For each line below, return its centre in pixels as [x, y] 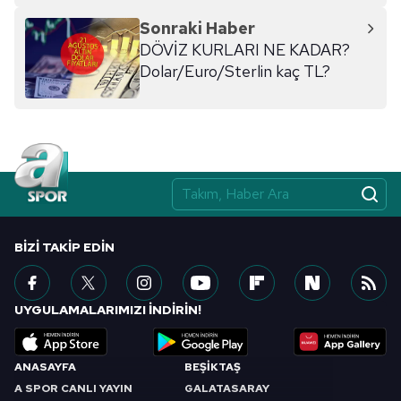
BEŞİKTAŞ [213, 367]
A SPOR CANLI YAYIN [73, 388]
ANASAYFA [45, 367]
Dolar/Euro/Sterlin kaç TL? [235, 71]
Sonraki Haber [197, 28]
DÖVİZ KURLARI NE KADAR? [245, 49]
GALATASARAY [227, 388]
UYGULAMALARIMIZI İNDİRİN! [108, 309]
